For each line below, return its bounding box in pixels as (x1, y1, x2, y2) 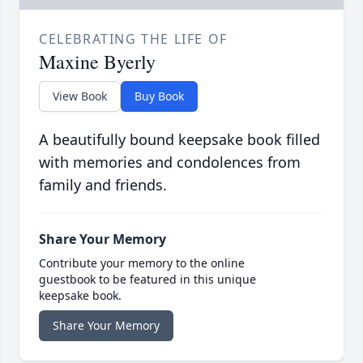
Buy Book (135, 88, 184, 105)
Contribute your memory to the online (39, 255, 245, 271)
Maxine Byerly (39, 49, 156, 75)
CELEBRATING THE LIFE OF (39, 30, 228, 49)
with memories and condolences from (39, 152, 301, 173)
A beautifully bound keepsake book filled (39, 130, 320, 150)
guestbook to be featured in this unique (39, 271, 256, 288)
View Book (53, 88, 107, 105)
